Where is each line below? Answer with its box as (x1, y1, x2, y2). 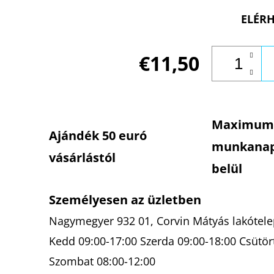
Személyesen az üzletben (49, 191, 201, 209)
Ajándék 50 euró (49, 127, 147, 144)
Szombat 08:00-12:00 (49, 254, 155, 269)
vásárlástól (49, 149, 116, 166)
